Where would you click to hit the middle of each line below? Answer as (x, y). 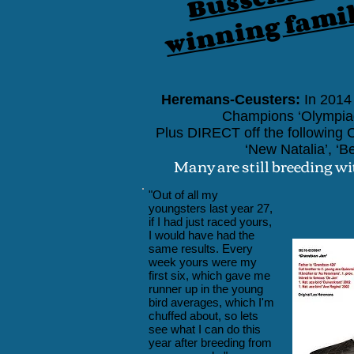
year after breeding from (210, 343)
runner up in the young (206, 289)
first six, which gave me (209, 275)
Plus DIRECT (198, 133)
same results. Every (201, 249)
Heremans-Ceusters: (231, 100)
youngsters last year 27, (211, 208)
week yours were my (203, 262)
